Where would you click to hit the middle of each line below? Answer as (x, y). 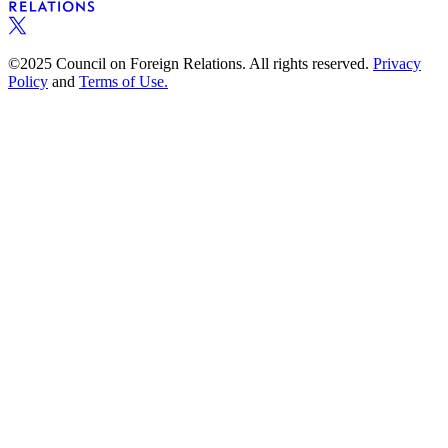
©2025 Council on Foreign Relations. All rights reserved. (188, 63)
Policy (28, 81)
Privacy (397, 63)
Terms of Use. (123, 81)
